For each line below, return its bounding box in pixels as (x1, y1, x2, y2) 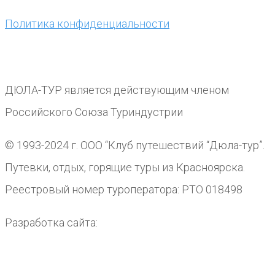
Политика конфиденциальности (5, 17, 169, 30)
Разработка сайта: (5, 216, 98, 229)
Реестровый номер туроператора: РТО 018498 (5, 183, 242, 196)
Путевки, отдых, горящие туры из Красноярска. (5, 161, 245, 174)
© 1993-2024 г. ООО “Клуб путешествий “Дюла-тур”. (5, 139, 265, 152)
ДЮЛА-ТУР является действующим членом (5, 83, 229, 96)
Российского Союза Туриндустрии (5, 106, 183, 118)
